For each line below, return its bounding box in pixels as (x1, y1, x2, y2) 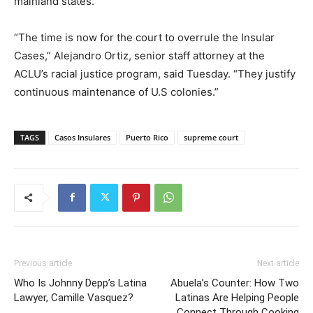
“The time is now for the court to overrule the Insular (14, 30, 275, 44)
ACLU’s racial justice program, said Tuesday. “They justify (14, 66, 296, 80)
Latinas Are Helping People (175, 291, 299, 304)
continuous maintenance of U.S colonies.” (14, 85, 219, 99)
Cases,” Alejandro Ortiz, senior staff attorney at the (14, 48, 265, 62)
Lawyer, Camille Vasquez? (14, 291, 133, 304)
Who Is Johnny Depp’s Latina (14, 276, 147, 289)
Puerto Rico (126, 131, 168, 143)
